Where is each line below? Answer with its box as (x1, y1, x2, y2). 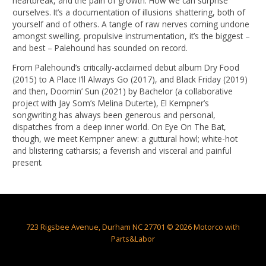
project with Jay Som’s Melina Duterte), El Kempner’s (12, 97, 210, 109)
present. (12, 157, 43, 169)
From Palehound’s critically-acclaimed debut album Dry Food (12, 62, 240, 74)
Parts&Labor (111, 233, 155, 244)
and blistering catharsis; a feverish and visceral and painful (12, 145, 232, 157)
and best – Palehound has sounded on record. (12, 42, 188, 53)
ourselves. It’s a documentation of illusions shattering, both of (12, 6, 246, 18)
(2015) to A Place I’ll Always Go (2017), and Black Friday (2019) (12, 74, 248, 85)
